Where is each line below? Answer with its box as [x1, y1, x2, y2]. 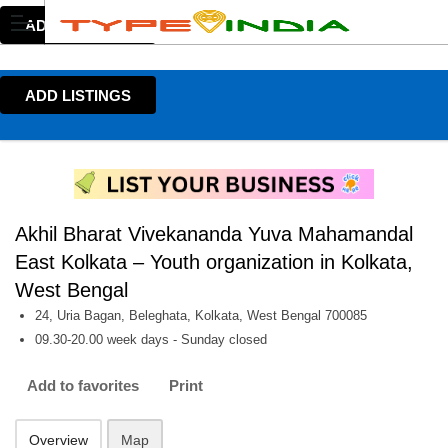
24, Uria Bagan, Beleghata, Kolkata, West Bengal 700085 [35, 308, 367, 323]
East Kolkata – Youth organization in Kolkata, [15, 251, 413, 273]
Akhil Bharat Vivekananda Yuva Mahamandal [15, 223, 413, 245]
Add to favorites [27, 377, 139, 394]
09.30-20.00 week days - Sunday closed [35, 332, 267, 347]
